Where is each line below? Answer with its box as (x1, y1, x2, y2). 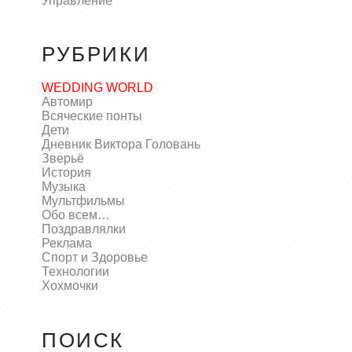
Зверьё (41, 152, 84, 166)
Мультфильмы (41, 194, 125, 208)
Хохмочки (41, 279, 98, 293)
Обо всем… (41, 208, 110, 222)
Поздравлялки (41, 222, 126, 236)
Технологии (41, 265, 109, 279)
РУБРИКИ (41, 42, 151, 67)
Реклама (41, 236, 92, 251)
